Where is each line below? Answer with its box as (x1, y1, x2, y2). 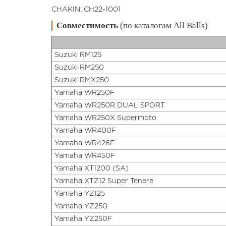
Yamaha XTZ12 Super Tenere (54, 178, 153, 185)
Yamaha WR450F (54, 153, 115, 159)
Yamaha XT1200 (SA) (54, 165, 129, 172)
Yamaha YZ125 (54, 191, 105, 197)
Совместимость (56, 21, 118, 31)
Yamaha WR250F (54, 90, 115, 96)
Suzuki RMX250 (54, 77, 109, 84)
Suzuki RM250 (54, 65, 104, 71)
